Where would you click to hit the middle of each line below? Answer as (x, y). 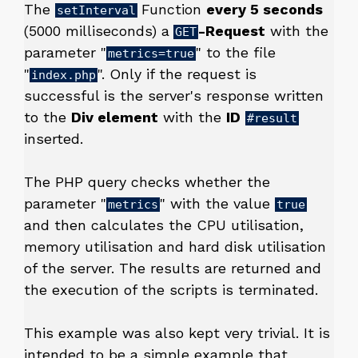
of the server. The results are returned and (173, 268)
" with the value (217, 204)
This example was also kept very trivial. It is (177, 333)
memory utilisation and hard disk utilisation (175, 247)
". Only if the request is (177, 74)
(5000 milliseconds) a (97, 31)
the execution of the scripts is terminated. (171, 290)
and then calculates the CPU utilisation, (164, 225)
